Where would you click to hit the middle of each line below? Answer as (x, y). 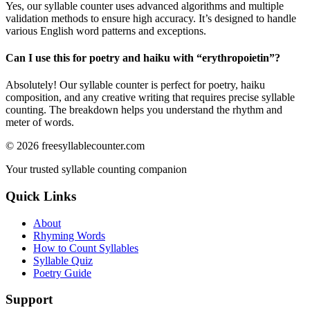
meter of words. (40, 122)
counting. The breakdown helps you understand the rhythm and (144, 110)
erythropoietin (236, 58)
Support (29, 300)
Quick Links (41, 196)
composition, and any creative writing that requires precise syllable (150, 98)
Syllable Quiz (63, 260)
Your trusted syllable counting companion (96, 170)
